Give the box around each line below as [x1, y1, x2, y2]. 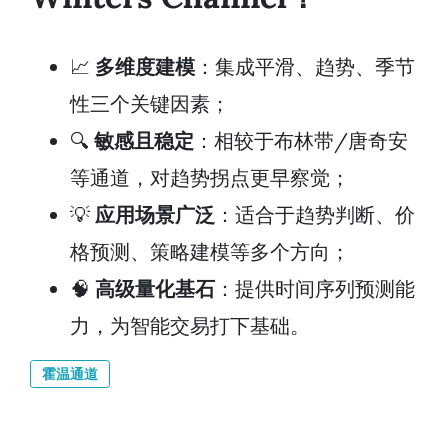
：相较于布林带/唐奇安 [194, 127, 408, 153]
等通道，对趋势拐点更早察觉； [70, 164, 350, 190]
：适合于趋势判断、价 [215, 201, 415, 227]
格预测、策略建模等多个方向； [70, 238, 350, 264]
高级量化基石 [95, 275, 215, 301]
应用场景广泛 [95, 201, 215, 227]
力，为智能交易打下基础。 [70, 312, 310, 338]
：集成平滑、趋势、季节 [195, 53, 415, 79]
